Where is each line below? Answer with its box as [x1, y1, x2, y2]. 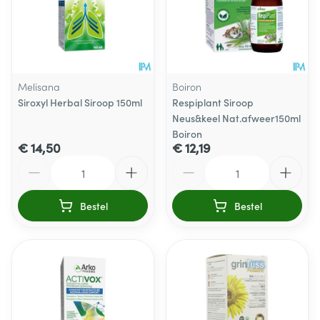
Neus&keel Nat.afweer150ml [172, 111, 301, 125]
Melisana [18, 79, 60, 94]
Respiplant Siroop [172, 95, 254, 109]
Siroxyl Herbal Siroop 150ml [18, 95, 142, 109]
